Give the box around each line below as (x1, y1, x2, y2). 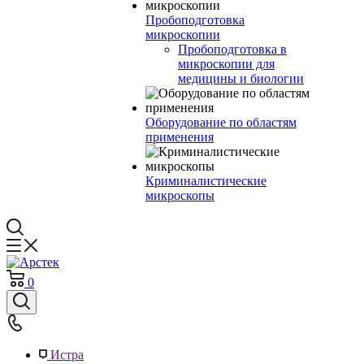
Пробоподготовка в (178, 42, 287, 56)
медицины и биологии (178, 71, 304, 85)
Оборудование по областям (145, 115, 297, 129)
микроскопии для (178, 57, 275, 71)
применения (145, 130, 214, 144)
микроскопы (145, 188, 214, 202)
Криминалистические (145, 174, 266, 188)
